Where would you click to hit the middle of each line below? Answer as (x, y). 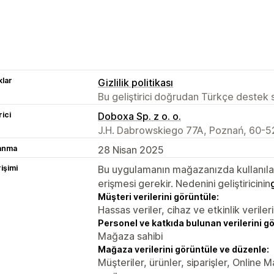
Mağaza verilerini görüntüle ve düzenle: (183, 249)
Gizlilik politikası (135, 82)
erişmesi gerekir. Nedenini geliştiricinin (184, 183)
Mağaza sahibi (130, 236)
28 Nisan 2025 (131, 150)
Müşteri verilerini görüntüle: (158, 196)
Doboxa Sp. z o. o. (139, 116)
